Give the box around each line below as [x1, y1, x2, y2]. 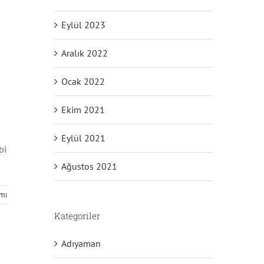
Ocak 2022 [61, 75, 105, 88]
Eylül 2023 [61, 19, 105, 31]
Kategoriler [54, 210, 100, 222]
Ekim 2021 [61, 104, 105, 116]
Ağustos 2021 [61, 160, 117, 173]
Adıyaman [61, 237, 101, 250]
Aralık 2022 [61, 47, 108, 60]
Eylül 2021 [61, 132, 105, 144]
